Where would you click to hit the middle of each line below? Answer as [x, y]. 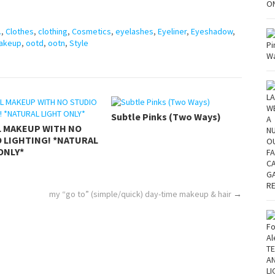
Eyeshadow [212, 31]
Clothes [20, 31]
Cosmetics [91, 31]
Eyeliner [172, 31]
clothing [53, 31]
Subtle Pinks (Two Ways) [166, 116]
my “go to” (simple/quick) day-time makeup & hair [140, 194]
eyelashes [134, 31]
